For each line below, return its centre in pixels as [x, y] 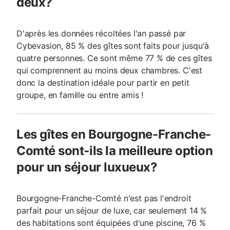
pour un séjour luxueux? [87, 167]
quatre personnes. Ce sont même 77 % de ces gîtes [114, 58]
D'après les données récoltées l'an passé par [101, 33]
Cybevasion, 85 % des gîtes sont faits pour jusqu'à [113, 46]
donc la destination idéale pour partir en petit [103, 83]
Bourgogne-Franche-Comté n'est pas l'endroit [104, 198]
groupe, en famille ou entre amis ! [80, 95]
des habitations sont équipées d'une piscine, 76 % [111, 223]
